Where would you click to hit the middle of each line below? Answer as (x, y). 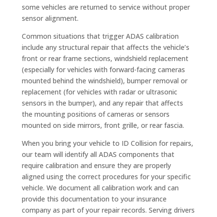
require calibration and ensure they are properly (96, 165)
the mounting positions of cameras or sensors (95, 114)
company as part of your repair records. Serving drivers (108, 210)
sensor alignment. (50, 18)
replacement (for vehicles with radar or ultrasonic (99, 92)
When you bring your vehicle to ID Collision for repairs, (107, 143)
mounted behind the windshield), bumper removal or (104, 80)
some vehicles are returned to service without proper (106, 7)
